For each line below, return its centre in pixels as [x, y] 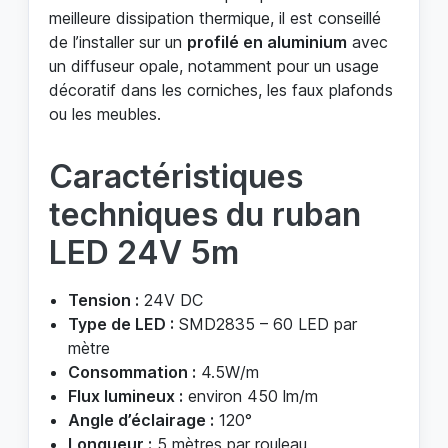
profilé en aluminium [267, 41]
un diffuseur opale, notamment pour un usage [214, 65]
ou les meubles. [105, 113]
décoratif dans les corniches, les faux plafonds [221, 89]
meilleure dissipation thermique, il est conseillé [215, 17]
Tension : [104, 299]
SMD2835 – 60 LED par [266, 323]
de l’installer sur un [118, 41]
